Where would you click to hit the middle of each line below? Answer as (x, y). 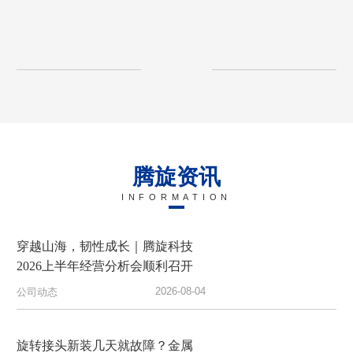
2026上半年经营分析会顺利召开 (104, 266)
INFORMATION (176, 197)
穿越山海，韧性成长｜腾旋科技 (104, 247)
